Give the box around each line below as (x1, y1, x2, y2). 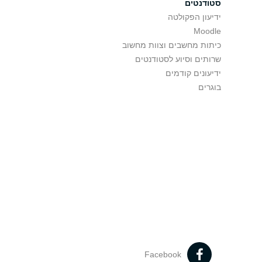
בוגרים (198, 82, 222, 92)
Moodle (194, 26, 222, 36)
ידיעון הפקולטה (168, 12, 222, 22)
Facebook (144, 250, 181, 259)
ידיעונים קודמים (166, 68, 222, 78)
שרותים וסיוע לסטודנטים (135, 54, 222, 64)
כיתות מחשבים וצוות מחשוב (122, 40, 222, 50)
